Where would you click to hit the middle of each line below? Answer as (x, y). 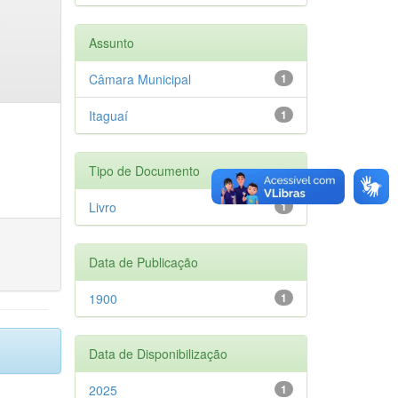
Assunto (111, 42)
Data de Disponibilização (158, 353)
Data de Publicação (143, 262)
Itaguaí (108, 115)
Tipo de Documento (144, 170)
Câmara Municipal (139, 79)
